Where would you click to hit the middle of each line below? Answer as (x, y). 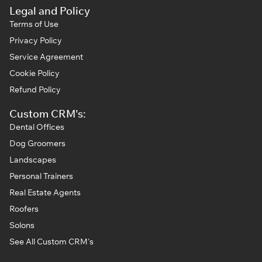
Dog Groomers (37, 144)
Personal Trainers (41, 176)
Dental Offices (37, 127)
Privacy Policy (36, 41)
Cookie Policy (35, 73)
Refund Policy (35, 90)
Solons (22, 225)
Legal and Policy (50, 11)
